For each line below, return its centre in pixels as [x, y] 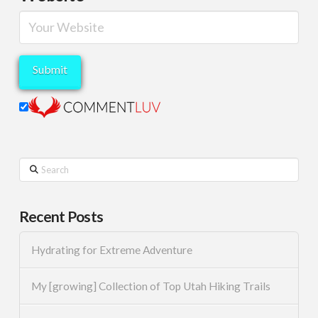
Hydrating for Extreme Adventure [111, 250]
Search [33, 165]
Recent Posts [61, 216]
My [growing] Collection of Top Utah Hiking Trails [150, 286]
